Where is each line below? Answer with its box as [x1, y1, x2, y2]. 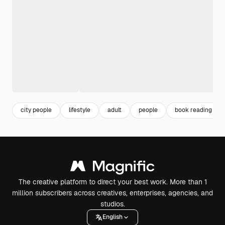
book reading [175, 106, 212, 115]
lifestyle [69, 106, 90, 115]
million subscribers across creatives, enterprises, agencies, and [12, 188, 213, 197]
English [102, 213, 123, 221]
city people [21, 106, 52, 115]
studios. [100, 199, 125, 208]
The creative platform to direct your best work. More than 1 [18, 177, 207, 186]
